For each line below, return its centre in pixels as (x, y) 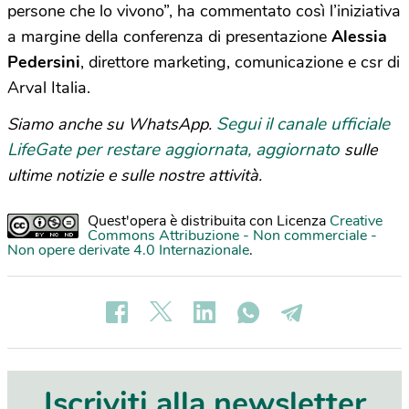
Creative (356, 220)
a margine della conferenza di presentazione (169, 36)
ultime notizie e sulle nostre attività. (135, 175)
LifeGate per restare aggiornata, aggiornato (173, 149)
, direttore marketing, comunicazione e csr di (240, 62)
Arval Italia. (49, 87)
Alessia (359, 36)
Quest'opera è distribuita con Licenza (209, 220)
